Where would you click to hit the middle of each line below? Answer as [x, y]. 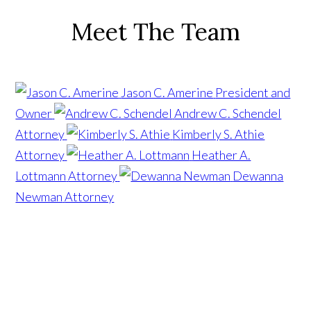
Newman [39, 196]
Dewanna [258, 175]
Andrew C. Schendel [228, 113]
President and [253, 92]
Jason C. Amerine [167, 92]
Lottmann [41, 175]
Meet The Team [155, 31]
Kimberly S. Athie [219, 134]
